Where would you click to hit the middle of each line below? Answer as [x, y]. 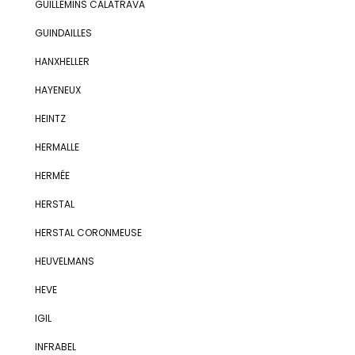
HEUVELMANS [64, 261]
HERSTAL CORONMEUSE [88, 233]
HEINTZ [50, 118]
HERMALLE [57, 147]
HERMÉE [52, 176]
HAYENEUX [57, 90]
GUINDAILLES [63, 33]
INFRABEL [55, 347]
